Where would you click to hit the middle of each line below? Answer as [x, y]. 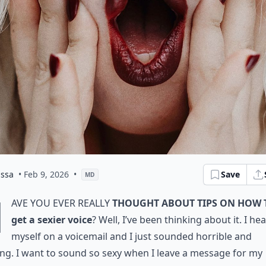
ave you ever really [62, 203]
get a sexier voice [52, 220]
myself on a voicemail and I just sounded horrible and [132, 236]
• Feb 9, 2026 [44, 174]
